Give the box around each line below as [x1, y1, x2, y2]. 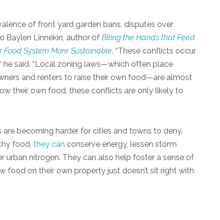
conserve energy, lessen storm [65, 139, 177, 149]
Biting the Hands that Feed [102, 32, 195, 42]
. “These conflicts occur [112, 46, 196, 55]
